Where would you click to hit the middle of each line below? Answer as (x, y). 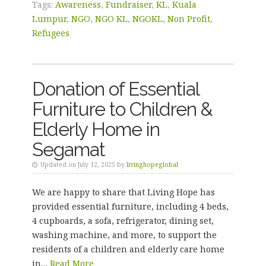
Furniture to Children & (122, 109)
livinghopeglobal (152, 164)
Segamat (68, 149)
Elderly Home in (96, 129)
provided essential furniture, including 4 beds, (130, 206)
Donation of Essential (115, 89)
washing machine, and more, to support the (124, 235)
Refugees (50, 33)
